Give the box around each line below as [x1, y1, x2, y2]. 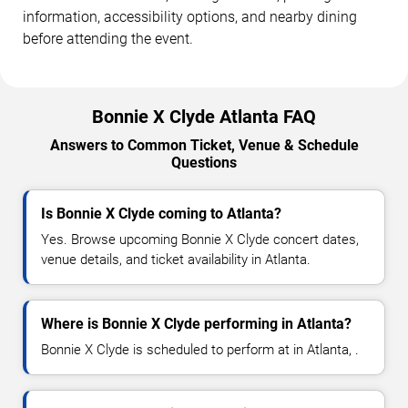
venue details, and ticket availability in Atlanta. [41, 250, 311, 268]
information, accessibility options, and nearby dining [23, 7, 357, 25]
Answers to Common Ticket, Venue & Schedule [49, 136, 359, 154]
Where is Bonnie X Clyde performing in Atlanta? [41, 314, 352, 332]
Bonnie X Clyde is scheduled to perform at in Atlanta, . [41, 341, 359, 358]
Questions [171, 153, 237, 171]
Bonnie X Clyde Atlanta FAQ [92, 105, 316, 127]
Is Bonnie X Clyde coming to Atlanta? [41, 204, 281, 222]
